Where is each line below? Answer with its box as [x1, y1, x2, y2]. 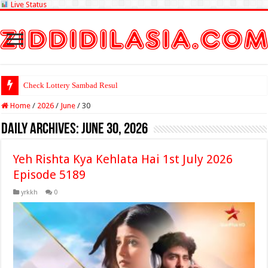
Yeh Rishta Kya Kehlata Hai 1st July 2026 [13, 152, 233, 166]
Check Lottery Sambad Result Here [23, 81, 138, 90]
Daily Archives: [1, 121, 82, 138]
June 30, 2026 [81, 121, 148, 138]
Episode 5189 [13, 167, 86, 182]
